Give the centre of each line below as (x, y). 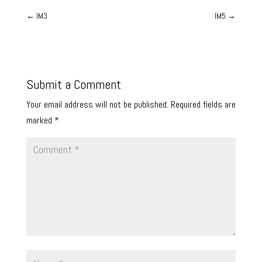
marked (40, 120)
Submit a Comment (73, 85)
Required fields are (203, 105)
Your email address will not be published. (97, 105)
